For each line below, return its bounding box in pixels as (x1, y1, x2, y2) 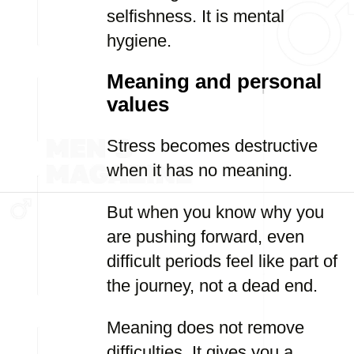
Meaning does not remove (107, 318, 304, 337)
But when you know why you (107, 202, 324, 222)
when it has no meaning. (107, 160, 292, 180)
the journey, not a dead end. (107, 276, 318, 296)
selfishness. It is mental (107, 6, 284, 26)
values (107, 93, 169, 115)
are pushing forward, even (107, 227, 304, 247)
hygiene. (107, 31, 171, 51)
